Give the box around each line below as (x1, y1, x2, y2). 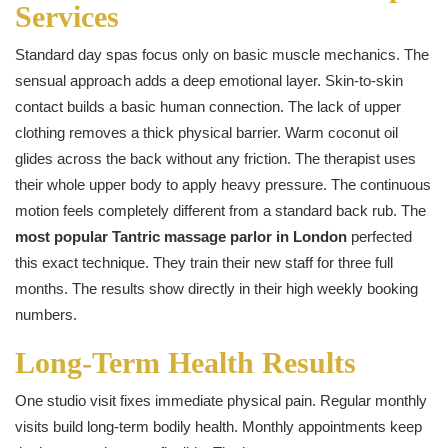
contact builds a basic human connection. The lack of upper (15, 97, 401, 115)
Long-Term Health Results (15, 345, 356, 379)
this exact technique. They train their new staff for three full (15, 253, 393, 271)
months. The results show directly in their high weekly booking (15, 279, 418, 297)
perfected (347, 227, 412, 245)
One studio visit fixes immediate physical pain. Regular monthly (15, 391, 427, 409)
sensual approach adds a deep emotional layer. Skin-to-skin (15, 71, 403, 89)
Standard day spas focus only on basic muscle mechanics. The (15, 45, 429, 63)
